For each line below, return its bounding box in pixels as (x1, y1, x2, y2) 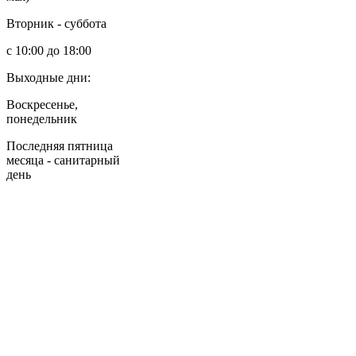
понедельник (6, 111, 77, 126)
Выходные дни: (6, 70, 91, 84)
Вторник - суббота (6, 16, 106, 30)
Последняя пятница (6, 138, 113, 153)
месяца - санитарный (6, 153, 120, 167)
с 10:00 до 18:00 (6, 43, 91, 57)
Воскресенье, (6, 97, 78, 111)
